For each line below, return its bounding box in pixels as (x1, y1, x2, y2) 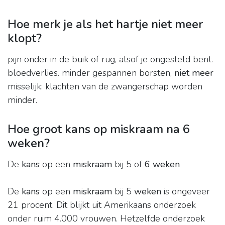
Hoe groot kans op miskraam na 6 (8, 121, 190, 138)
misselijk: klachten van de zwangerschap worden (8, 80, 202, 93)
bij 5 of (112, 158, 145, 171)
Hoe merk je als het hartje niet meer (8, 16, 203, 33)
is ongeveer (161, 185, 210, 198)
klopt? (8, 30, 42, 47)
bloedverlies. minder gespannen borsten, (8, 67, 174, 79)
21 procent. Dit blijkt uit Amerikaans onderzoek (8, 199, 196, 211)
